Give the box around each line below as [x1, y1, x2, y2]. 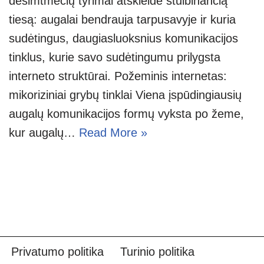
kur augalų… [9, 126, 79, 139]
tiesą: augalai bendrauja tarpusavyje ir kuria [9, 12, 236, 26]
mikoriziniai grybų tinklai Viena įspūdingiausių [9, 88, 242, 101]
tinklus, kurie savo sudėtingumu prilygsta [9, 50, 220, 64]
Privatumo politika [11, 245, 104, 258]
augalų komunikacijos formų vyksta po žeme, [9, 107, 244, 120]
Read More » [79, 126, 147, 139]
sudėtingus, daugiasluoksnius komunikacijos [9, 31, 238, 45]
